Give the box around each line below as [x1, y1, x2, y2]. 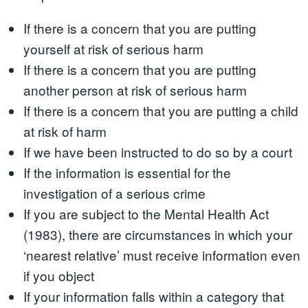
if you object [23, 265, 94, 285]
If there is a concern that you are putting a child [23, 100, 298, 120]
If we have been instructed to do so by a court [23, 142, 292, 161]
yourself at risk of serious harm [23, 38, 203, 58]
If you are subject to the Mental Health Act [23, 203, 269, 223]
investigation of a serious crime [23, 183, 206, 202]
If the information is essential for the [23, 162, 231, 181]
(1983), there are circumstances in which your [23, 224, 292, 243]
